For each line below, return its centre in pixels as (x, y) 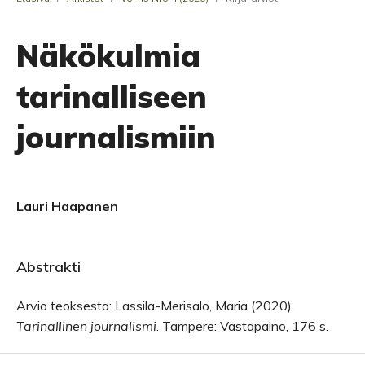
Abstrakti (48, 267)
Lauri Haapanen (67, 206)
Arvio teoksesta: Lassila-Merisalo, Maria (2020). (155, 306)
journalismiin (116, 137)
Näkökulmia (108, 55)
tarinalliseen (112, 96)
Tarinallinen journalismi (86, 326)
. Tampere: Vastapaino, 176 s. (242, 326)
